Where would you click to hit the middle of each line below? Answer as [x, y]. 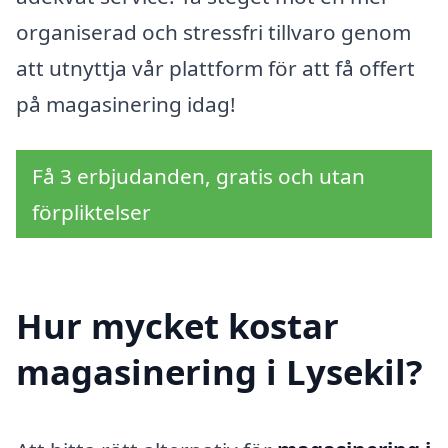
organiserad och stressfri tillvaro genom [213, 32]
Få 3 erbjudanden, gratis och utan [198, 175]
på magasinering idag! [126, 104]
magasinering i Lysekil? [219, 371]
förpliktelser [91, 211]
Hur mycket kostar [177, 325]
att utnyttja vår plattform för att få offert [215, 68]
